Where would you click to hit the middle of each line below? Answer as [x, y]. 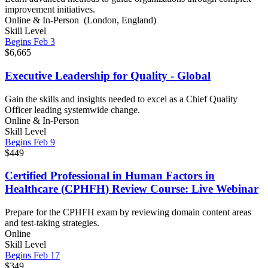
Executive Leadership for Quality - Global [108, 75]
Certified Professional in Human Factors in [110, 176]
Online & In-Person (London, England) [80, 20]
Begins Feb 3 [30, 42]
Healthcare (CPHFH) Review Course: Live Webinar [132, 189]
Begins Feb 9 [30, 142]
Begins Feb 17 [32, 255]
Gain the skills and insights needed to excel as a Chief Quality [121, 99]
